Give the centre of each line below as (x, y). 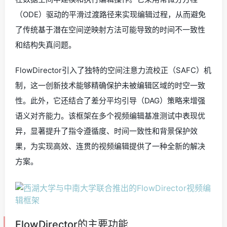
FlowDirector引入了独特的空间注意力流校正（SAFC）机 (113, 70)
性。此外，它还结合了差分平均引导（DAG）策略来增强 (110, 101)
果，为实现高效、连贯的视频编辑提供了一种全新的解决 (110, 146)
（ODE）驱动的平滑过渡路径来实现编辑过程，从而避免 (110, 14)
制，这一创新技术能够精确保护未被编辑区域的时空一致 (110, 85)
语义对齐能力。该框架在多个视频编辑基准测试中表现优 (110, 116)
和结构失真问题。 (46, 45)
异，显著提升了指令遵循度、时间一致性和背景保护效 (106, 131)
